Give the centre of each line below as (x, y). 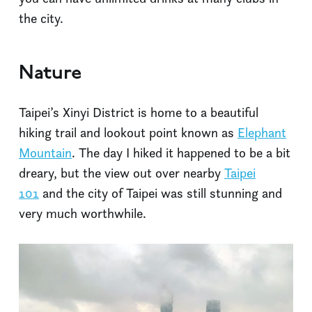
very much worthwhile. (83, 213)
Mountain (45, 153)
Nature (50, 74)
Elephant (262, 133)
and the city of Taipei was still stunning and (161, 193)
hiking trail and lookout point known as (128, 133)
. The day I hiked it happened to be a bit (181, 153)
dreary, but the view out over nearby (122, 173)
